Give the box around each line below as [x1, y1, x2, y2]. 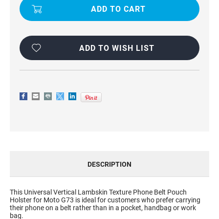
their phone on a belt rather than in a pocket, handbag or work [10, 203, 196, 212]
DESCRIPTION [88, 160, 131, 168]
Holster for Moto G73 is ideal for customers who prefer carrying [10, 196, 200, 204]
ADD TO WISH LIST [79, 44, 154, 53]
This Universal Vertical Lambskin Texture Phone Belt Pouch [10, 188, 187, 196]
